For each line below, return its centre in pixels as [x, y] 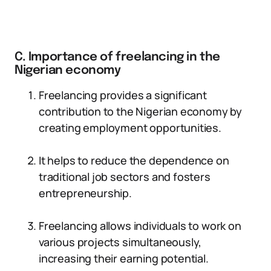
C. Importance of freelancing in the [118, 57]
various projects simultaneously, [120, 242]
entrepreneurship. [85, 193]
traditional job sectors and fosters [125, 177]
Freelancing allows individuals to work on [140, 226]
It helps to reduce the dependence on [134, 160]
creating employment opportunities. [130, 128]
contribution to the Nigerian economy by [140, 111]
